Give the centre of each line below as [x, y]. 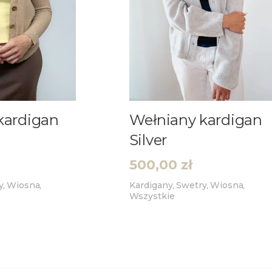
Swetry [191, 185]
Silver [148, 140]
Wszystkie [152, 196]
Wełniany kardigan [195, 120]
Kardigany [151, 185]
